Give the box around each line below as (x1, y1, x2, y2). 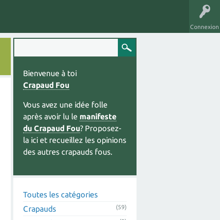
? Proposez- (80, 124, 122, 133)
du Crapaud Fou (23, 124, 80, 133)
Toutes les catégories (23, 190, 98, 199)
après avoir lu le (23, 112, 80, 121)
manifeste (80, 112, 116, 121)
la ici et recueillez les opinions (23, 136, 126, 144)
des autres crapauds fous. (23, 147, 112, 156)
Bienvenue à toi (23, 69, 77, 78)
